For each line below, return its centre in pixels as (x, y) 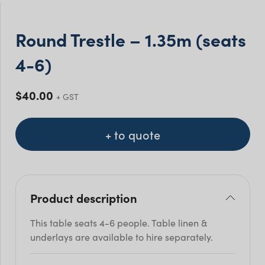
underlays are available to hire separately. (122, 237)
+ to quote (133, 135)
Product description (84, 198)
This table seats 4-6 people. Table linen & (119, 223)
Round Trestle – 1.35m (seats (131, 39)
